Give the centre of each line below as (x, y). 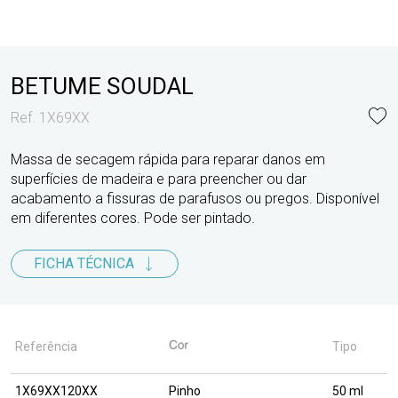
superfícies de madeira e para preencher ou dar (159, 179)
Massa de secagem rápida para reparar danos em (168, 159)
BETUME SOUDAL (102, 86)
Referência (46, 346)
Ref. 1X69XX (50, 117)
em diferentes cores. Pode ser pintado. (133, 218)
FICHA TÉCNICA (84, 263)
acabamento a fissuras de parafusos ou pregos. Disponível (195, 199)
